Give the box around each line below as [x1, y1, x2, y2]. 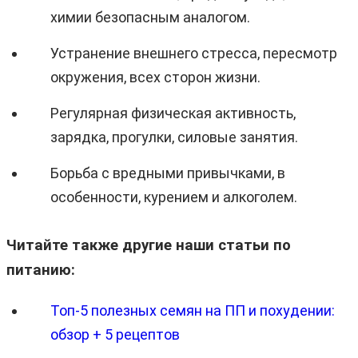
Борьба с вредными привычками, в [50, 164, 285, 181]
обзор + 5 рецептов [50, 325, 180, 343]
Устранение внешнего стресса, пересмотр [50, 44, 337, 62]
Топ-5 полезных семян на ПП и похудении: [50, 301, 335, 319]
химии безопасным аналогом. [50, 8, 250, 26]
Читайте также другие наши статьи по [6, 236, 291, 254]
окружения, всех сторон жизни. [50, 68, 261, 86]
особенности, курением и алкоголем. [50, 188, 297, 205]
